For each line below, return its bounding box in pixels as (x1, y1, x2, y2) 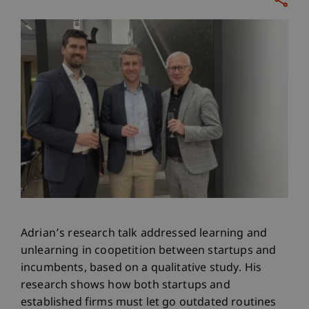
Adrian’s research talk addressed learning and (21, 226, 268, 241)
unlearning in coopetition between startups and (21, 243, 277, 259)
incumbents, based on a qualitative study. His (21, 261, 262, 276)
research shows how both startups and (21, 278, 230, 293)
